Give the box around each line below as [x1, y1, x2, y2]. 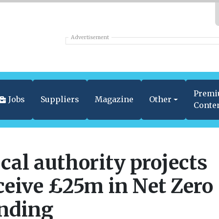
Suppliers [40, 94, 79, 104]
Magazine [94, 94, 133, 104]
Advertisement [71, 34, 109, 41]
